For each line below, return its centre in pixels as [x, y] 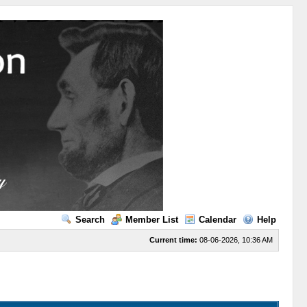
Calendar [217, 220]
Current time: [173, 240]
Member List [151, 220]
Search [90, 220]
